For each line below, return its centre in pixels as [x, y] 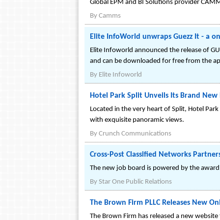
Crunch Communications [135, 134]
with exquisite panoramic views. [137, 120]
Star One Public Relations [135, 182]
